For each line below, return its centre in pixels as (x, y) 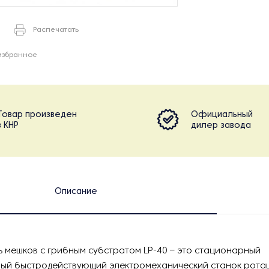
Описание (76, 192)
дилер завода (221, 126)
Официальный (222, 115)
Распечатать (56, 30)
